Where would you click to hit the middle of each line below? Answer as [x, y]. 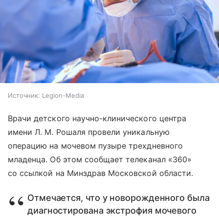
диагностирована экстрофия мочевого [112, 211]
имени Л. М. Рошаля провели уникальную [89, 132]
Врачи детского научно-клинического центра [97, 119]
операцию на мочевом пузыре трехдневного [95, 146]
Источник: [24, 96]
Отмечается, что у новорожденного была [119, 198]
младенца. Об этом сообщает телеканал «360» [100, 160]
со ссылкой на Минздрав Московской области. [101, 173]
